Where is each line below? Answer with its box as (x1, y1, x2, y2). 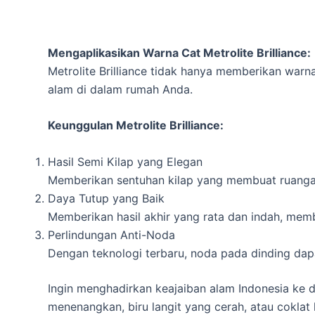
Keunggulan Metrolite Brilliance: (48, 118, 224, 133)
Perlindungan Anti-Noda (48, 228, 175, 243)
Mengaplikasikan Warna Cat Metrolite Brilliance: (48, 45, 311, 60)
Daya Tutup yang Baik (48, 191, 165, 206)
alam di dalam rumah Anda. (48, 82, 193, 96)
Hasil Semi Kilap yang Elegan (48, 155, 202, 169)
